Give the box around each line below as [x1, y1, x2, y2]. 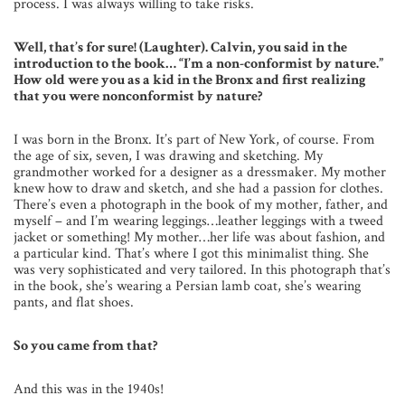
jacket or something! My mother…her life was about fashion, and [14, 228, 385, 248]
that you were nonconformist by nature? [14, 87, 262, 107]
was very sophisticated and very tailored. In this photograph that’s [14, 260, 391, 280]
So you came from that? [14, 336, 157, 356]
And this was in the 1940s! [14, 380, 164, 400]
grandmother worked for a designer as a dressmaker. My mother [14, 163, 386, 183]
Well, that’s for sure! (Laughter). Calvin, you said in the [14, 38, 347, 58]
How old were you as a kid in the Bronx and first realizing [14, 71, 366, 90]
